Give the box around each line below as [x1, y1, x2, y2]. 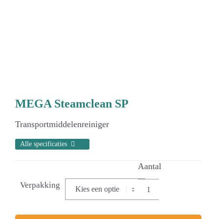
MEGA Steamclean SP [15, 97, 129, 110]
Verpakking [20, 180, 61, 190]
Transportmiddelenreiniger [15, 119, 109, 130]
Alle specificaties [20, 140, 67, 148]
